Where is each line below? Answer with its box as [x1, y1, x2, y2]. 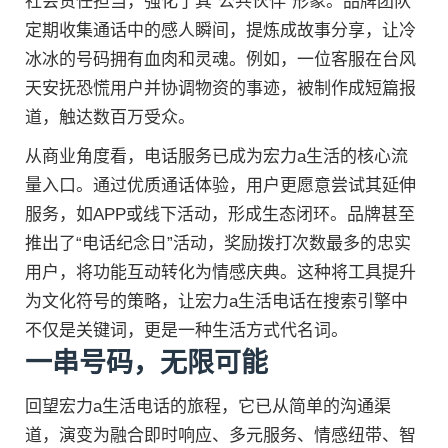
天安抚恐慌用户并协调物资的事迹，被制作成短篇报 [25, 78, 416, 98]
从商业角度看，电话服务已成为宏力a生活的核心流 [25, 146, 408, 166]
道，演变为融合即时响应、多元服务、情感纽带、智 [25, 425, 416, 445]
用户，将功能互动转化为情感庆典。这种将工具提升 [25, 262, 416, 282]
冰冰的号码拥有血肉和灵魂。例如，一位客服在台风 [25, 49, 416, 69]
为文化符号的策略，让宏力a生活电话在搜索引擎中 [25, 291, 408, 311]
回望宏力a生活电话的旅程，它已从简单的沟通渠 [25, 396, 391, 416]
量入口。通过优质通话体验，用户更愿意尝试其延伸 [25, 175, 416, 195]
